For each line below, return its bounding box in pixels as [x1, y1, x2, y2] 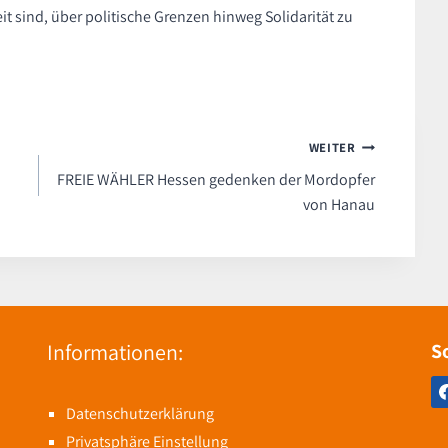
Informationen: [47, 338, 183, 366]
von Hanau [302, 194, 375, 216]
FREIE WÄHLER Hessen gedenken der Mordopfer [56, 169, 375, 191]
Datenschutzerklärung [66, 402, 215, 424]
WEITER [308, 139, 356, 157]
